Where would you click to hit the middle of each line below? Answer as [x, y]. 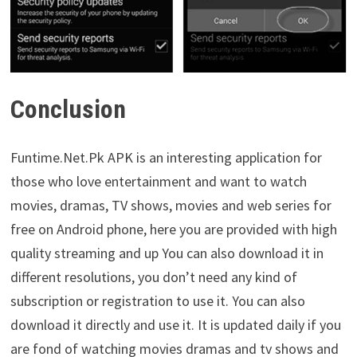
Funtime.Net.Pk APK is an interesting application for [166, 157]
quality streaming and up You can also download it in [167, 253]
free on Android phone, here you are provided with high [173, 229]
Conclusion [68, 110]
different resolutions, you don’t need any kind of [153, 277]
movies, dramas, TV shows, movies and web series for [171, 205]
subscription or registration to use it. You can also [157, 300]
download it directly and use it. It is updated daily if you [175, 324]
